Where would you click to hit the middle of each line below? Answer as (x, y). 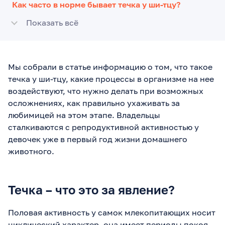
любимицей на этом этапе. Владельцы (84, 115)
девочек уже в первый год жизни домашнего (98, 139)
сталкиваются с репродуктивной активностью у (103, 127)
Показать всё (52, 22)
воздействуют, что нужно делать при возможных (106, 91)
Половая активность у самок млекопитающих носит (112, 212)
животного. (31, 151)
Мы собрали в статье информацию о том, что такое (110, 67)
